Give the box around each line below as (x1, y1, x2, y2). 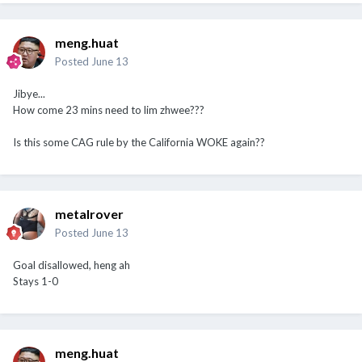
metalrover (55, 205, 124, 221)
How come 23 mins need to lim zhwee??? (13, 103, 204, 116)
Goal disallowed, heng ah (13, 258, 130, 271)
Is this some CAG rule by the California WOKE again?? (13, 135, 265, 149)
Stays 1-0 (13, 274, 58, 288)
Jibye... (13, 86, 45, 100)
